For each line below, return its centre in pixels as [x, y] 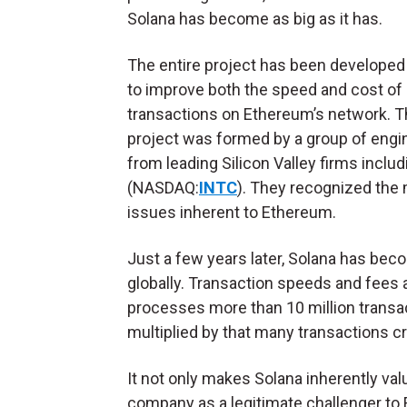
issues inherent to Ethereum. [232, 213]
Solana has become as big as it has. [257, 19]
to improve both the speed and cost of [265, 90]
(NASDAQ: [163, 188]
